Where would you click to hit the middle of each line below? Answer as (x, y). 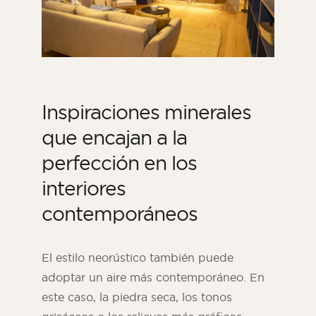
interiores (84, 188)
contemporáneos (120, 214)
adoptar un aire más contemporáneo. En (153, 278)
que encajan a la (114, 138)
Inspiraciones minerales (146, 112)
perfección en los (119, 163)
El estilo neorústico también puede (138, 258)
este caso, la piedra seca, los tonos (137, 297)
